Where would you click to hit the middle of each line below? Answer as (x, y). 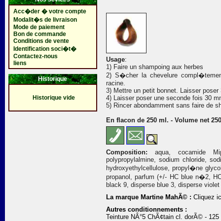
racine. (116, 83)
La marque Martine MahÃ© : (149, 197)
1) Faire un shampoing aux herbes (155, 67)
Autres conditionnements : (147, 209)
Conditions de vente (41, 41)
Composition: (127, 152)
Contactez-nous (35, 56)
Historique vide (54, 98)
